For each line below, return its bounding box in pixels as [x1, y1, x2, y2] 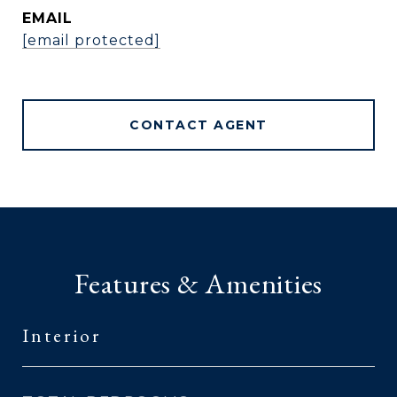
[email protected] [22, 32, 160, 49]
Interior [22, 323, 101, 347]
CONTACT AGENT [129, 117, 268, 133]
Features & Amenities [74, 265, 323, 302]
